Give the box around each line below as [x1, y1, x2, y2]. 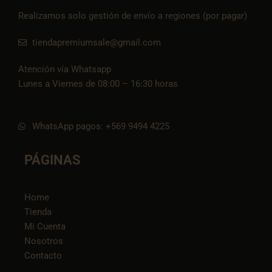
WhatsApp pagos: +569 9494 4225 [32, 120, 169, 132]
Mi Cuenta [24, 220, 66, 232]
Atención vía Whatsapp [18, 64, 111, 75]
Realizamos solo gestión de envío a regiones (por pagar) [18, 10, 247, 22]
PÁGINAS [24, 152, 80, 168]
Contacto [24, 250, 62, 261]
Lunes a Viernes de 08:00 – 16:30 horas [18, 78, 178, 90]
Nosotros [24, 235, 63, 246]
